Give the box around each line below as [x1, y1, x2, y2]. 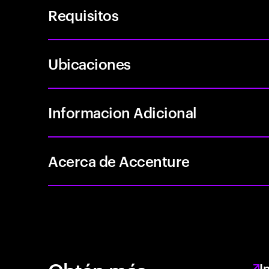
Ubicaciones [48, 54, 131, 73]
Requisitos [48, 5, 119, 25]
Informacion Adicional [48, 103, 197, 122]
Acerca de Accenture [48, 151, 190, 171]
